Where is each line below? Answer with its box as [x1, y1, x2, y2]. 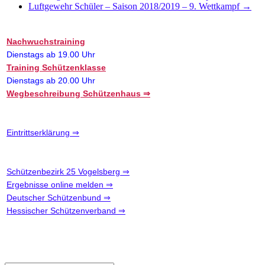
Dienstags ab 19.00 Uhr [7, 49, 95, 59]
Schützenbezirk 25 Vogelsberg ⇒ [7, 166, 130, 176]
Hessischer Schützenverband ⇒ [7, 205, 125, 215]
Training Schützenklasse [7, 62, 106, 72]
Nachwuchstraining [7, 36, 85, 46]
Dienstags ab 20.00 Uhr [7, 75, 95, 85]
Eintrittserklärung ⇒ [7, 127, 79, 137]
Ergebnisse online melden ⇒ [7, 179, 113, 189]
